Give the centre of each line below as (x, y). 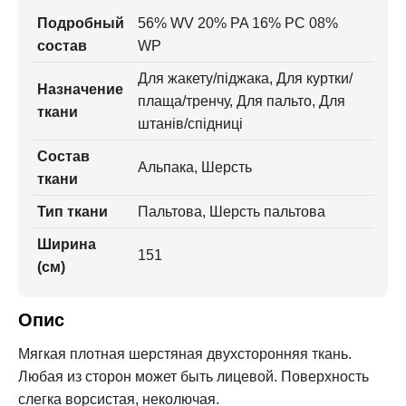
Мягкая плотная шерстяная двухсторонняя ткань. (185, 354)
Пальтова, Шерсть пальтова (232, 212)
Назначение (80, 89)
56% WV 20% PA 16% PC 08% (238, 23)
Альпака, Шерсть (195, 167)
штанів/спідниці (190, 124)
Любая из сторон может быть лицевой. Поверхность (193, 377)
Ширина (67, 244)
